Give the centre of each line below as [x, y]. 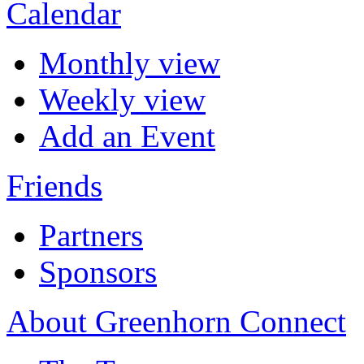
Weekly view [122, 100]
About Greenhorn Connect [176, 322]
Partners [91, 236]
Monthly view [130, 63]
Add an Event [127, 136]
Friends [54, 186]
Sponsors [98, 272]
